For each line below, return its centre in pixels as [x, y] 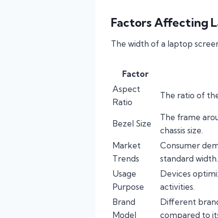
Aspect [126, 89]
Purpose [128, 187]
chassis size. [182, 130]
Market [127, 145]
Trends [126, 159]
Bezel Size [132, 124]
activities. [177, 187]
